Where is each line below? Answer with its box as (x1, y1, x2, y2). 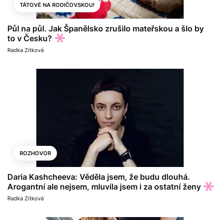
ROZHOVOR (20, 150, 51, 157)
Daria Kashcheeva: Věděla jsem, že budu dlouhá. (7, 172, 190, 182)
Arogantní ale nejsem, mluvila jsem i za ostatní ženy (7, 182, 201, 192)
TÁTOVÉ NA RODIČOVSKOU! (20, 1, 94, 8)
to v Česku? (7, 33, 52, 43)
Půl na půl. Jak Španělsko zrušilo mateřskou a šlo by (7, 24, 204, 33)
